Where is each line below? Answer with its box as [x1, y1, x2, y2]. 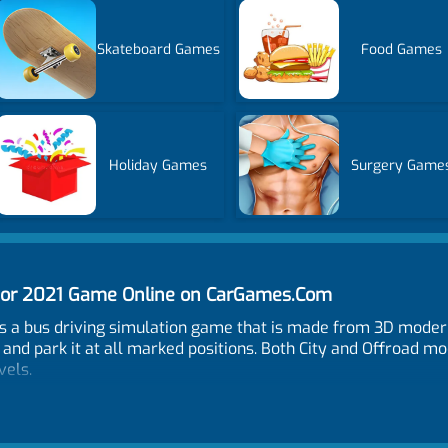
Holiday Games [109, 155, 208, 175]
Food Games [361, 39, 443, 59]
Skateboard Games [96, 39, 220, 59]
